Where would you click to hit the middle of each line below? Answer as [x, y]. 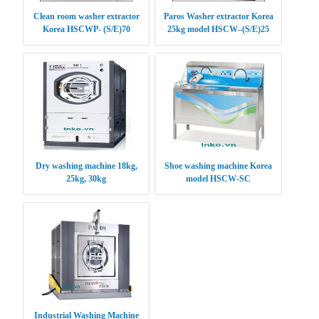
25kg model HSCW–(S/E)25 [219, 30]
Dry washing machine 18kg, [86, 166]
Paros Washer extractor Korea [218, 17]
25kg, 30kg [86, 179]
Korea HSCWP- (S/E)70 [86, 30]
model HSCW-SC [219, 179]
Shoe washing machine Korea [219, 166]
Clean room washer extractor [86, 17]
